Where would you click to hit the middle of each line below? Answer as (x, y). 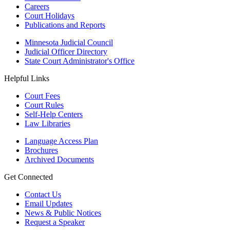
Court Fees (42, 95)
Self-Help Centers (54, 114)
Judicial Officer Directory (66, 51)
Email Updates (49, 203)
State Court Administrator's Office (80, 61)
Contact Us (43, 194)
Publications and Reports (65, 25)
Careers (37, 6)
